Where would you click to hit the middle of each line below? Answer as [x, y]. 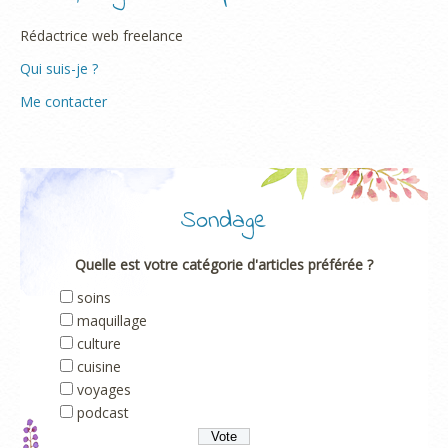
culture [99, 343]
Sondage [224, 221]
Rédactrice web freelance [101, 35]
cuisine [99, 366]
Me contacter [63, 101]
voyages [104, 389]
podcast [103, 412]
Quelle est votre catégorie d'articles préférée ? [224, 264]
